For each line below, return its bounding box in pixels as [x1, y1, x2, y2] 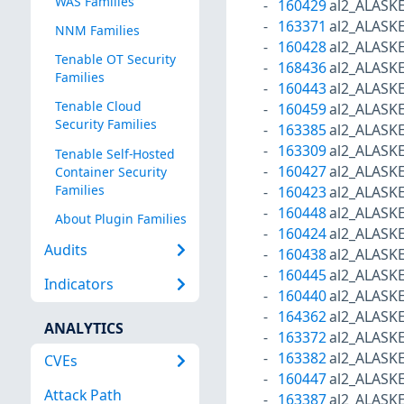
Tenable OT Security [54, 50, 176, 69]
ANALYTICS [43, 317, 124, 338]
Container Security [54, 162, 167, 180]
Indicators [43, 274, 114, 295]
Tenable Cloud [54, 97, 142, 115]
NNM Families [54, 22, 140, 40]
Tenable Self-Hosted [54, 144, 175, 162]
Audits [43, 240, 87, 261]
